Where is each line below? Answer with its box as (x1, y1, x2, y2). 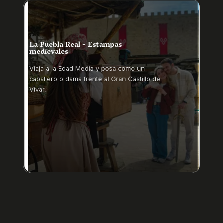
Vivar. (29, 85, 47, 93)
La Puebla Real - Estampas (29, 38, 122, 52)
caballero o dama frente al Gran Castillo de (29, 75, 161, 83)
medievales (29, 45, 69, 59)
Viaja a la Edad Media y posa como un (29, 64, 145, 72)
